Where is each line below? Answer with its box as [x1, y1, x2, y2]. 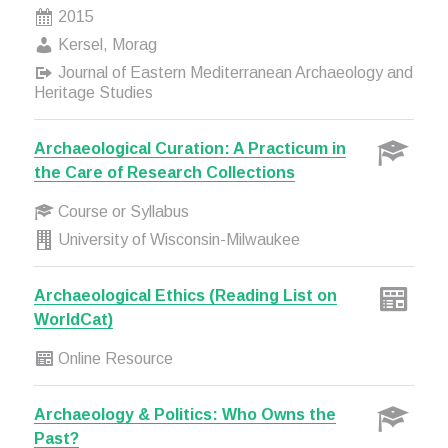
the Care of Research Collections [33, 164, 295, 181]
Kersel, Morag [53, 36, 157, 53]
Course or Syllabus [53, 203, 189, 220]
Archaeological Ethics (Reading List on [33, 287, 337, 304]
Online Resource [53, 350, 173, 367]
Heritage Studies [33, 84, 153, 101]
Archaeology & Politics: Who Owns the [33, 406, 336, 423]
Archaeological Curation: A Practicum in [33, 140, 346, 157]
